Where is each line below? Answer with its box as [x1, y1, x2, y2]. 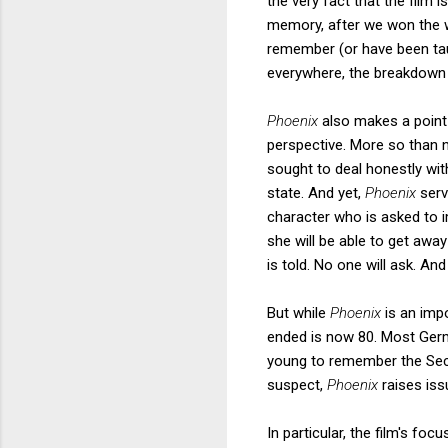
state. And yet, [267, 183, 365, 202]
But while [267, 303, 330, 322]
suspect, [267, 375, 327, 394]
